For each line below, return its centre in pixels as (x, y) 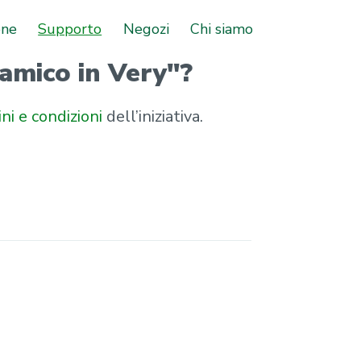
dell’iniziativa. (153, 116)
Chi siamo (221, 29)
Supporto (70, 29)
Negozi (146, 29)
